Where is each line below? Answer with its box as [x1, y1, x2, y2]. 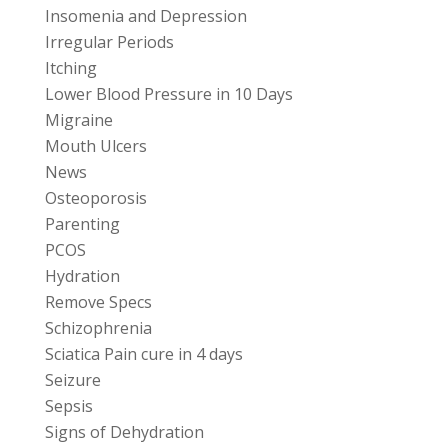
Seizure [45, 369, 101, 392]
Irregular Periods [45, 31, 174, 54]
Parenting [45, 213, 120, 236]
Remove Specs [45, 291, 152, 314]
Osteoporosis [45, 187, 147, 210]
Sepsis [45, 395, 93, 418]
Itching [45, 57, 97, 80]
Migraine [45, 109, 113, 132]
